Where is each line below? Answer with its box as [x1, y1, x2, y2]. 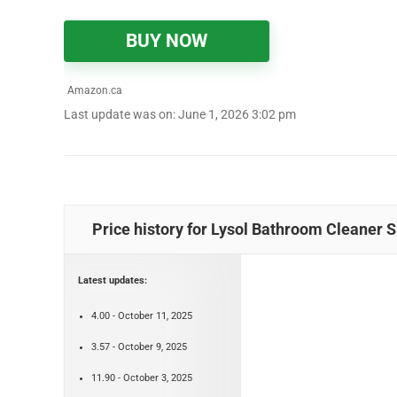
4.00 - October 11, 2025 [91, 309, 192, 322]
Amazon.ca [65, 83, 122, 97]
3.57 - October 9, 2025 [91, 340, 187, 353]
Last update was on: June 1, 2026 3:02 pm [64, 106, 296, 122]
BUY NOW [126, 29, 207, 51]
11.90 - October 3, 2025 [91, 371, 192, 384]
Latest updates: [78, 274, 147, 286]
